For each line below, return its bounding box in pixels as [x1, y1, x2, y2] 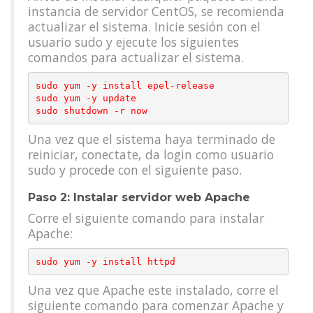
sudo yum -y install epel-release [35, 80, 214, 91]
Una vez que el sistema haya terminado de [28, 131, 275, 147]
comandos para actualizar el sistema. [28, 49, 244, 66]
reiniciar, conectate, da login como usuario [28, 146, 274, 163]
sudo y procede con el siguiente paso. [28, 161, 242, 178]
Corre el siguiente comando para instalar [28, 210, 264, 226]
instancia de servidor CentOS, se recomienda [28, 3, 284, 20]
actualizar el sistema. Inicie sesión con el [28, 18, 261, 35]
